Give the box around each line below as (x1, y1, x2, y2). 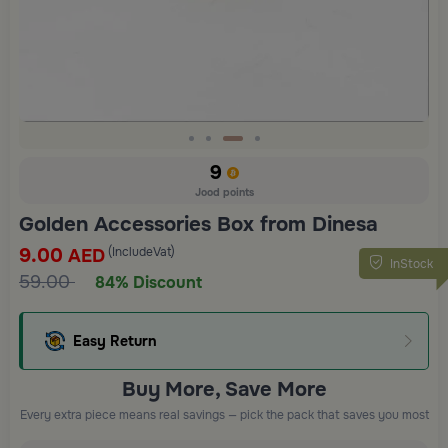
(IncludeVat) (108, 243, 175, 260)
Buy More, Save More (121, 376, 327, 402)
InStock (390, 255, 433, 272)
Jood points (194, 185, 254, 199)
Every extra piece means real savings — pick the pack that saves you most (19, 406, 429, 423)
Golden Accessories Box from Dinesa (19, 210, 378, 237)
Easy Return (73, 331, 157, 350)
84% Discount (95, 271, 202, 293)
